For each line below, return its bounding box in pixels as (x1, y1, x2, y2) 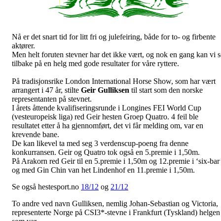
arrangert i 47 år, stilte (12, 85, 81, 94)
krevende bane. (12, 130, 59, 139)
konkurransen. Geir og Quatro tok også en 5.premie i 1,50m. (12, 147, 200, 156)
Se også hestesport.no (12, 182, 81, 191)
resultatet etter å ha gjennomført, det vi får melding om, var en (12, 121, 203, 130)
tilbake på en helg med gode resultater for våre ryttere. (12, 59, 179, 68)
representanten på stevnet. (12, 94, 92, 103)
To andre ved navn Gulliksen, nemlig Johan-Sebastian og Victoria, (12, 199, 218, 208)
